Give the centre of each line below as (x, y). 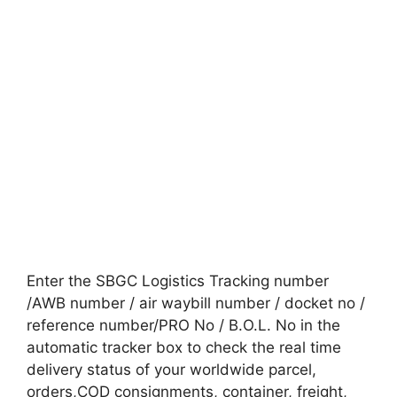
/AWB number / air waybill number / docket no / (196, 303)
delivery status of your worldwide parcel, (171, 369)
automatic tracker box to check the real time (184, 347)
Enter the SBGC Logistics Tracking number (178, 280)
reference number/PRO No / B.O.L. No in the (183, 325)
